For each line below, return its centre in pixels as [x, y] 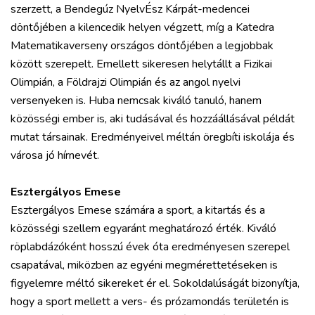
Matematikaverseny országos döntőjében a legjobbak [142, 45]
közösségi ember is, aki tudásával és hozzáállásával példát [153, 118]
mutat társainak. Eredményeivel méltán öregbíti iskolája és [153, 137]
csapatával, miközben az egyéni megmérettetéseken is [144, 265]
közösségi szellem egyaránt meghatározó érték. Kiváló [143, 228]
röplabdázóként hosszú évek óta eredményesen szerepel [150, 246]
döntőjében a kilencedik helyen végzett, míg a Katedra [142, 27]
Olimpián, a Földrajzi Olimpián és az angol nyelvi [126, 82]
